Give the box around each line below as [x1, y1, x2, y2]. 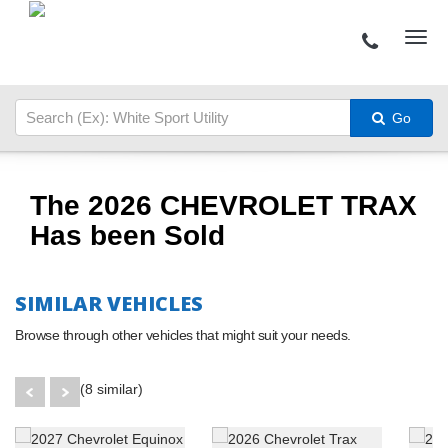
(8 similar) [80, 380, 143, 397]
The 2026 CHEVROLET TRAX [30, 189, 417, 221]
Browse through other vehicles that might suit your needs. [15, 326, 351, 343]
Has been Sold [30, 219, 225, 251]
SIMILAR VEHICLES [15, 289, 203, 317]
